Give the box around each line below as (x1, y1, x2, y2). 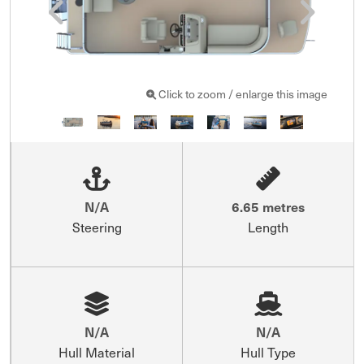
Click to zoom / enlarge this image (156, 86, 327, 102)
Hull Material (58, 343, 135, 361)
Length (248, 218, 288, 236)
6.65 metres (232, 197, 305, 215)
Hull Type (240, 343, 296, 361)
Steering (71, 218, 122, 236)
